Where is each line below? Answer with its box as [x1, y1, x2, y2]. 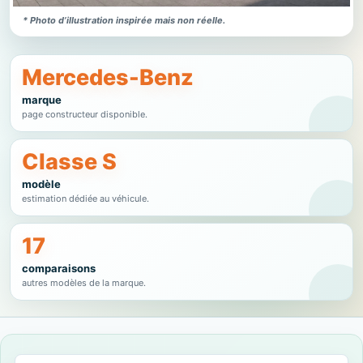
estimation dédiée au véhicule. [22, 193, 149, 204]
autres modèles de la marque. [22, 277, 146, 288]
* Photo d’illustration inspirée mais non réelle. [23, 15, 225, 26]
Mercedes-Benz [22, 64, 194, 91]
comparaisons [22, 262, 96, 275]
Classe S [22, 148, 117, 175]
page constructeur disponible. [22, 109, 147, 120]
